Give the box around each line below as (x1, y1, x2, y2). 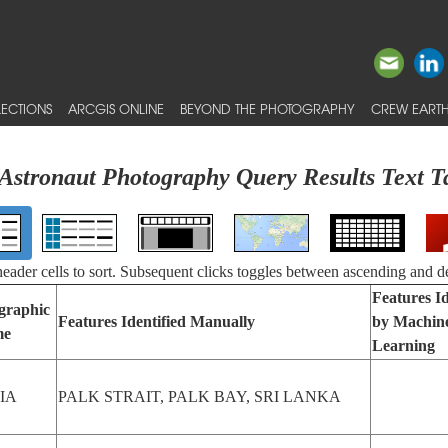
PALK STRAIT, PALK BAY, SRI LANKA (57, 388, 341, 405)
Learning (371, 337, 435, 354)
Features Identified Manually (57, 313, 255, 330)
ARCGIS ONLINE (68, 99, 164, 118)
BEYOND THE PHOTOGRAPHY (180, 99, 355, 118)
